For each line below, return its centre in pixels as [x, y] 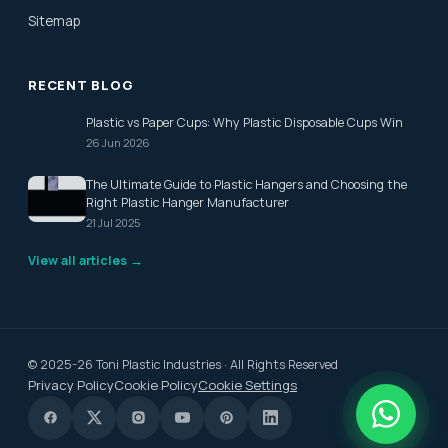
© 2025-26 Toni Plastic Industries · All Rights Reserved [183, 364]
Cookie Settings [247, 384]
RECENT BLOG [81, 84]
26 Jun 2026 [118, 142]
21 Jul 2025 [113, 222]
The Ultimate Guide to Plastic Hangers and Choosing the [246, 184]
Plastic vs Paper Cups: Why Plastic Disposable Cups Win [244, 122]
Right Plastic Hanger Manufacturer [187, 202]
